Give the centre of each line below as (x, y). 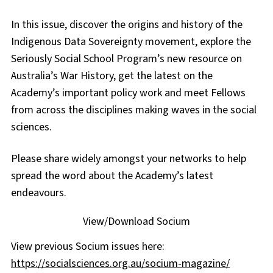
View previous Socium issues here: (88, 246)
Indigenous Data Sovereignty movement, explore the (131, 41)
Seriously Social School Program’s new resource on (126, 58)
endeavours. (39, 193)
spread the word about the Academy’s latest (112, 175)
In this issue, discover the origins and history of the (127, 24)
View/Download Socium (136, 221)
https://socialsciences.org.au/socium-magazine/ (120, 263)
